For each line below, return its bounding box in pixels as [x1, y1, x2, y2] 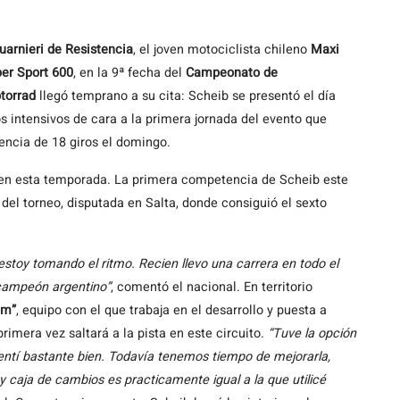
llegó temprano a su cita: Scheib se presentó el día [36, 87, 336, 105]
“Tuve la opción [268, 324, 356, 343]
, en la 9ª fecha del [73, 63, 186, 82]
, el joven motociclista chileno [133, 40, 311, 59]
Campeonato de [186, 63, 278, 82]
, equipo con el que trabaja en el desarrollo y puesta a [16, 301, 327, 320]
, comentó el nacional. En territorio [111, 278, 312, 296]
